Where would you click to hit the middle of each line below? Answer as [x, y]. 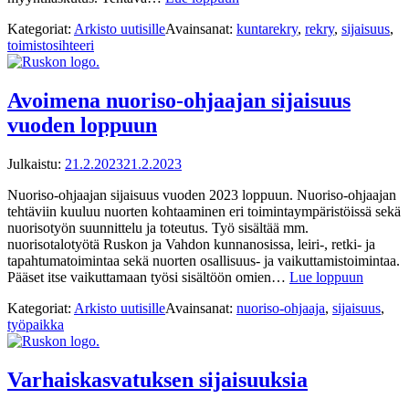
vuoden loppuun [82, 126]
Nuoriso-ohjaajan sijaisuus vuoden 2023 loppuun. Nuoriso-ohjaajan [202, 195]
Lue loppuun [326, 277]
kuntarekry [267, 29]
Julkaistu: [36, 164]
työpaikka [36, 325]
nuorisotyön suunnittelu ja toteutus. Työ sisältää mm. [158, 228]
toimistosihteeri [51, 46]
